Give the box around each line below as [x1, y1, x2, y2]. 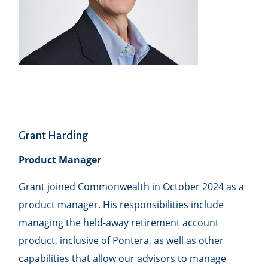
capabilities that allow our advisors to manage [19, 252, 227, 266]
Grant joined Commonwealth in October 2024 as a [19, 180, 245, 194]
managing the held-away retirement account [19, 216, 220, 230]
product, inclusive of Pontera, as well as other [19, 234, 224, 248]
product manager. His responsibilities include [19, 198, 224, 212]
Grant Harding [19, 130, 89, 142]
